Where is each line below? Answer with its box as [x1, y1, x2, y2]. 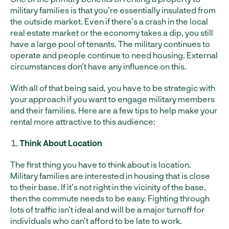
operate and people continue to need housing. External [10, 50, 218, 60]
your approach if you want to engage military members [10, 94, 215, 104]
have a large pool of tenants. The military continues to [10, 39, 210, 49]
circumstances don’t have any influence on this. [10, 61, 187, 72]
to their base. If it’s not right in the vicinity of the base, [10, 182, 206, 192]
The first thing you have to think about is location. [10, 159, 191, 170]
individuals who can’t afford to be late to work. [10, 216, 182, 226]
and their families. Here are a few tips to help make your [10, 105, 217, 116]
